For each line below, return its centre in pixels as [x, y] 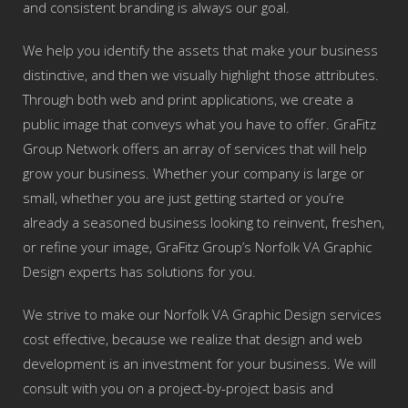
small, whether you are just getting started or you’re [184, 198]
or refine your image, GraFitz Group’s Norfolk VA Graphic [197, 247]
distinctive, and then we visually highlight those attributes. [201, 75]
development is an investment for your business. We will [199, 363]
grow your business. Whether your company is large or [194, 173]
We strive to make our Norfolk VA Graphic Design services [202, 314]
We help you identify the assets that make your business [200, 50]
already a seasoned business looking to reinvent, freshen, [204, 222]
